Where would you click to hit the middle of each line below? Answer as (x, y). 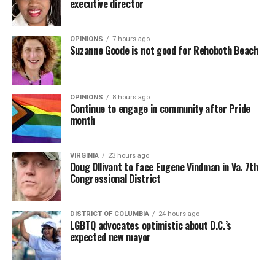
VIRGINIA (84, 156)
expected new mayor (110, 237)
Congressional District (115, 179)
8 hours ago (131, 97)
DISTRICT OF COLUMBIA (109, 214)
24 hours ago (179, 214)
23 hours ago (128, 156)
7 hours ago (131, 39)
